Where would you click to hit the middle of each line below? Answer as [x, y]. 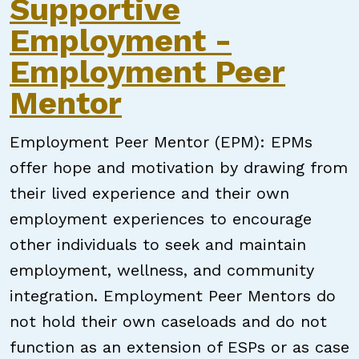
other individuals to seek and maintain [158, 244]
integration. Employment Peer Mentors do [173, 296]
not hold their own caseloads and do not [168, 321]
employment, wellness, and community [162, 270]
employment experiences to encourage [161, 219]
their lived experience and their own [149, 193]
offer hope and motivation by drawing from [179, 167]
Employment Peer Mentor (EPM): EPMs [161, 142]
